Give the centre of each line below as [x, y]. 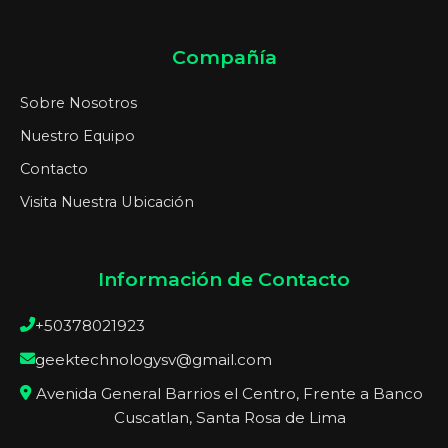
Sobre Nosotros [78, 103]
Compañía [224, 57]
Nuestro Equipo [77, 136]
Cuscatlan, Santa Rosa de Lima [229, 418]
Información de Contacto [224, 279]
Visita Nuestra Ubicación [107, 202]
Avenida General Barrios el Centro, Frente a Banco [229, 394]
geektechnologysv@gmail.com [153, 360]
